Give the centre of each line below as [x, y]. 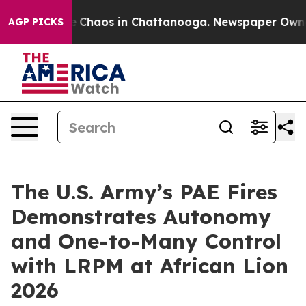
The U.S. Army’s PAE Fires [144, 192]
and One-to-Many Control [146, 241]
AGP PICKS [36, 22]
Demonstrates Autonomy [141, 217]
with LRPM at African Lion [150, 266]
